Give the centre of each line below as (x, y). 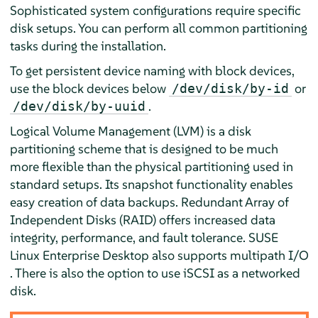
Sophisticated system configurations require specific (155, 10)
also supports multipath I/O (229, 255)
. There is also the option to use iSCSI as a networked (155, 273)
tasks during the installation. (88, 45)
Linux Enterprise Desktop (79, 255)
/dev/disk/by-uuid (79, 106)
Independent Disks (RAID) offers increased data (142, 219)
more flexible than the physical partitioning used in (151, 166)
